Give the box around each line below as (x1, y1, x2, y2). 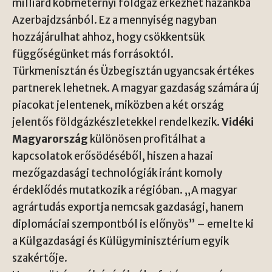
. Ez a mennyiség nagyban (94, 13, 217, 27)
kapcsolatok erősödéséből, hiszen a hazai (12, 149, 213, 163)
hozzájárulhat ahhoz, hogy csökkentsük (12, 30, 205, 44)
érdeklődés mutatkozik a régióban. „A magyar (12, 183, 237, 197)
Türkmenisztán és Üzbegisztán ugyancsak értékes (12, 64, 254, 78)
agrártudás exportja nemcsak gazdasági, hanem (12, 200, 243, 214)
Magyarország (12, 132, 88, 146)
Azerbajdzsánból (12, 13, 94, 27)
